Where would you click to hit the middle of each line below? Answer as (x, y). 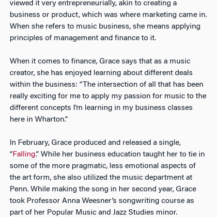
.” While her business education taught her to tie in (120, 154)
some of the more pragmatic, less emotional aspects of (103, 166)
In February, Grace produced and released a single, (95, 143)
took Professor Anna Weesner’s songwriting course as (102, 201)
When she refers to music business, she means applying (105, 26)
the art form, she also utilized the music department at (101, 178)
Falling (24, 154)
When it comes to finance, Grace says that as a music (100, 61)
